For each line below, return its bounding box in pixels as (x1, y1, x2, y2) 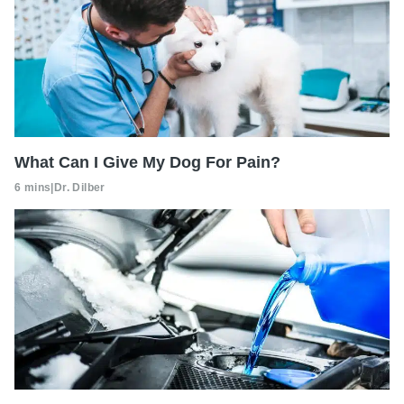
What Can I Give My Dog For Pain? (14, 152, 280, 171)
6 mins (14, 180, 51, 194)
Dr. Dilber (53, 180, 106, 194)
